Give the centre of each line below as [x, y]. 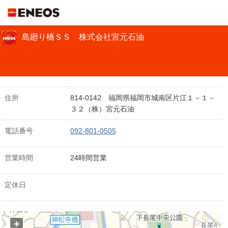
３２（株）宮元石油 [102, 109]
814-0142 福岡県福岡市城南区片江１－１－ [142, 98]
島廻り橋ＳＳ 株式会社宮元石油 [81, 37]
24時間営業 [88, 158]
